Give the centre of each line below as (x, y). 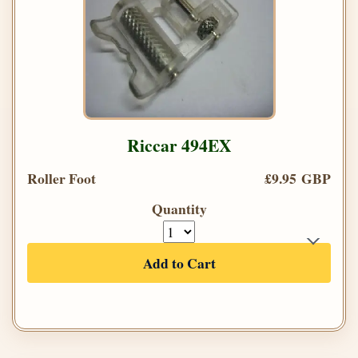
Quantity (179, 208)
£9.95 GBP (298, 178)
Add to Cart (179, 263)
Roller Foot (62, 178)
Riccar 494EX (179, 145)
